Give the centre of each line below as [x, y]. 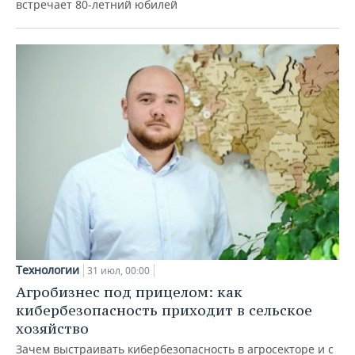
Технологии [48, 269]
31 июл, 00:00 [118, 270]
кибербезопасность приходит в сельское [164, 310]
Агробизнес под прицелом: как [129, 292]
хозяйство [52, 328]
